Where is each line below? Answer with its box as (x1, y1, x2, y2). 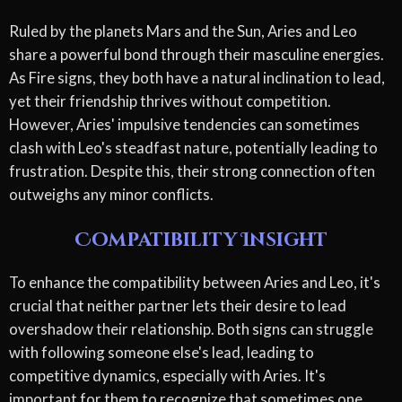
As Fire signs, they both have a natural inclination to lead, (9, 67, 385, 87)
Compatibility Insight (74, 227, 328, 253)
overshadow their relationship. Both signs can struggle (9, 319, 373, 339)
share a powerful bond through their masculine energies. (9, 44, 384, 64)
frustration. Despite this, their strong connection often (9, 161, 375, 180)
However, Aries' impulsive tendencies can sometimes (9, 114, 360, 134)
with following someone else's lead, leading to (9, 343, 314, 363)
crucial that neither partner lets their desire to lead (9, 296, 346, 316)
